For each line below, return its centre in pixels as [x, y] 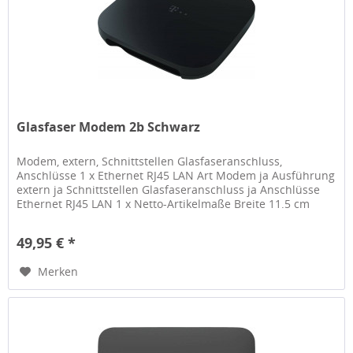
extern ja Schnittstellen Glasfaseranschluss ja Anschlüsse [169, 190]
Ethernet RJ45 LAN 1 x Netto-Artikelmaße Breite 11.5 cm [163, 204]
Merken [58, 272]
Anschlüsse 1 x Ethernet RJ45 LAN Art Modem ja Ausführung [176, 176]
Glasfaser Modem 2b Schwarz [109, 127]
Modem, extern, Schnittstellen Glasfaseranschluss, [150, 162]
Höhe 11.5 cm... [58, 218]
